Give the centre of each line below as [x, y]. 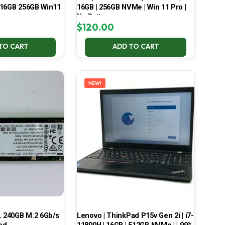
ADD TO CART [136, 46]
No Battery [94, 17]
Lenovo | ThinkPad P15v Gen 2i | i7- [135, 216]
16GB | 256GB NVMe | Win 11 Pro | [131, 7]
